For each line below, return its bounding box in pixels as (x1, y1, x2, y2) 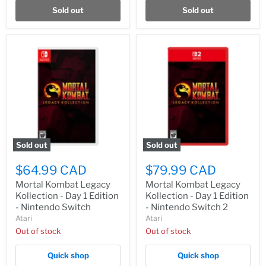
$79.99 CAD (145, 163, 216, 178)
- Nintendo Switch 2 (145, 202, 228, 213)
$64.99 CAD (15, 163, 87, 178)
